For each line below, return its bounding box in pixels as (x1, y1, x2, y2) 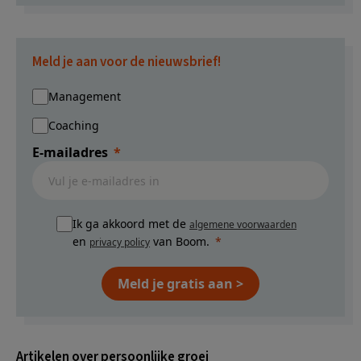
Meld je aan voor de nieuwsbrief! (32, 52, 221, 72)
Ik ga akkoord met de (73, 216, 189, 231)
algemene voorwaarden (189, 218, 297, 231)
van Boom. (150, 234, 210, 249)
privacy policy (89, 235, 150, 249)
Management (48, 89, 121, 104)
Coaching (48, 118, 99, 133)
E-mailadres (32, 143, 108, 161)
